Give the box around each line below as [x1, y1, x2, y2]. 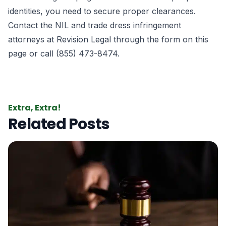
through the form [111, 34, 183, 44]
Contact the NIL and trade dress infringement [8, 20, 181, 30]
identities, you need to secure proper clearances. [8, 6, 196, 16]
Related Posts [8, 114, 110, 135]
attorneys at [8, 34, 56, 44]
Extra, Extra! [8, 102, 61, 114]
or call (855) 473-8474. [27, 48, 120, 59]
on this [183, 34, 208, 44]
